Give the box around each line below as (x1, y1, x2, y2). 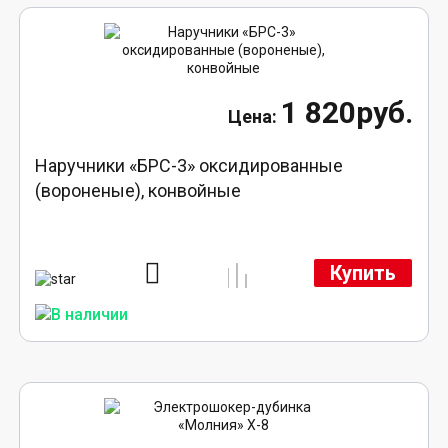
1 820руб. (280, 95, 413, 131)
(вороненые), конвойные (35, 180, 242, 202)
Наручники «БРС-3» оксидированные (35, 155, 344, 177)
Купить (329, 261, 396, 285)
